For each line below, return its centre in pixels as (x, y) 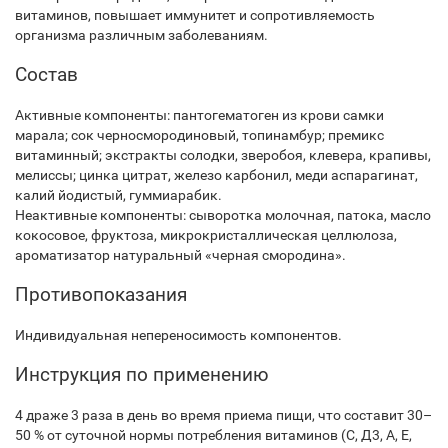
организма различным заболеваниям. (141, 35)
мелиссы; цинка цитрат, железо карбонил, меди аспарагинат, (216, 175)
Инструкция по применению (142, 374)
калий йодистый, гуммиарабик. (118, 195)
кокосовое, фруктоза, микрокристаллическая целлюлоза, (206, 235)
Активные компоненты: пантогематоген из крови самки (199, 115)
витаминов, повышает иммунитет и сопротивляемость (195, 15)
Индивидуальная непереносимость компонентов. (178, 335)
